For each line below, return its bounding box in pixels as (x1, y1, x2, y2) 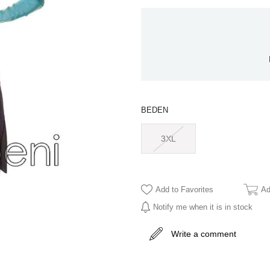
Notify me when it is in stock (153, 202, 253, 212)
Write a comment (171, 228, 236, 239)
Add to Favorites (155, 184, 213, 194)
